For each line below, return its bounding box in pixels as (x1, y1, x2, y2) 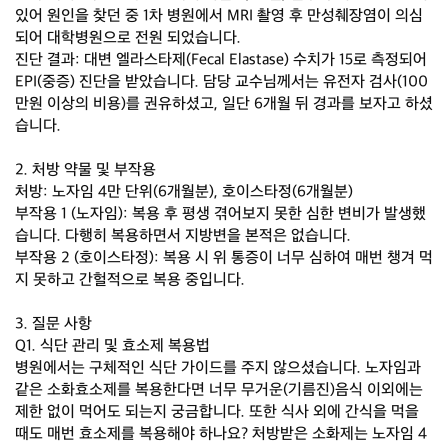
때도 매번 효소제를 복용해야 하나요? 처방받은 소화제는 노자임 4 (15, 425, 427, 444)
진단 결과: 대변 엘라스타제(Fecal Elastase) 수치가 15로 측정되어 (15, 51, 427, 70)
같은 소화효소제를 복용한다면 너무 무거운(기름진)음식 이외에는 (15, 381, 423, 400)
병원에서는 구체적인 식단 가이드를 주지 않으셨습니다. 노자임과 (15, 359, 421, 378)
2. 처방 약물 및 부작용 (15, 161, 156, 180)
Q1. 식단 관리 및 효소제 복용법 (15, 337, 210, 356)
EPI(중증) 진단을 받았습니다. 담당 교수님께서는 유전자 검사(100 (15, 73, 428, 92)
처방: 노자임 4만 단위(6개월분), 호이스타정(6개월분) (15, 183, 353, 202)
